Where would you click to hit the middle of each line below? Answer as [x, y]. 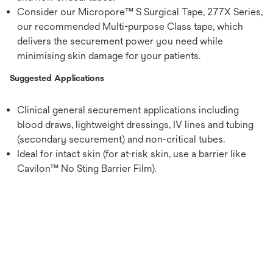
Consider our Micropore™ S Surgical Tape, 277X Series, [140, 12]
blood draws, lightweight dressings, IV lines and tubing [135, 125]
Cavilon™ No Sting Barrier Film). [87, 168]
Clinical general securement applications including [128, 110]
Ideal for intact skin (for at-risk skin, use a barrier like [132, 154]
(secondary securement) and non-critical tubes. [121, 139]
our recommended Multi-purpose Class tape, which [130, 27]
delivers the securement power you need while [120, 41]
